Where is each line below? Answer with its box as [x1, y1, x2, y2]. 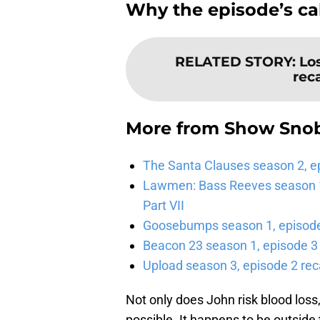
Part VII [143, 198, 184, 214]
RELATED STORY [175, 53, 292, 71]
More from [126, 118, 224, 139]
